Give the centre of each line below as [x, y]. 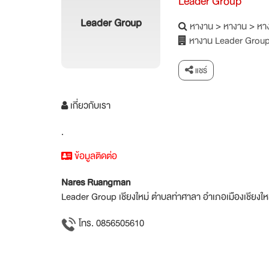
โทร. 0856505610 [110, 224]
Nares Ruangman [96, 183]
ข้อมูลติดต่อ [95, 156]
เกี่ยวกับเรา [89, 106]
